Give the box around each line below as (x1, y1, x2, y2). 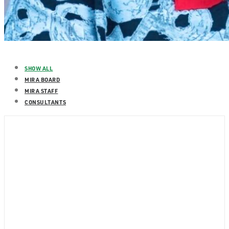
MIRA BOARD (25, 76, 60, 83)
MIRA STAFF (25, 87, 58, 95)
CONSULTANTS (25, 98, 66, 106)
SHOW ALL (25, 64, 53, 72)
